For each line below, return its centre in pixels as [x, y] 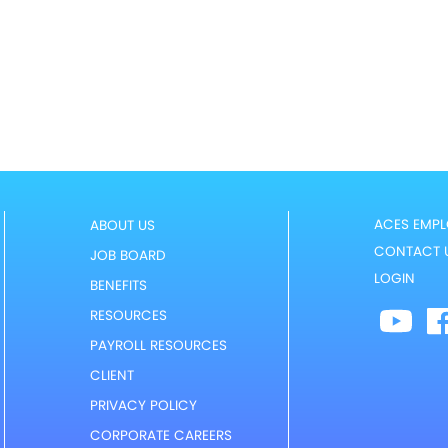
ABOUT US [122, 225]
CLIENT [111, 375]
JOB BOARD [127, 255]
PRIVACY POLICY [143, 405]
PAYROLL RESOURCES [158, 345]
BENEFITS [118, 285]
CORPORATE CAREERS [160, 435]
